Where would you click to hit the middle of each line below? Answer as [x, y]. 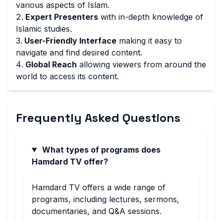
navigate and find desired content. [79, 53]
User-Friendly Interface [70, 41]
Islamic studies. [44, 29]
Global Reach [51, 64]
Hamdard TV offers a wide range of [99, 187]
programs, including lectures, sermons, [106, 199]
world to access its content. [67, 76]
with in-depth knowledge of [151, 17]
